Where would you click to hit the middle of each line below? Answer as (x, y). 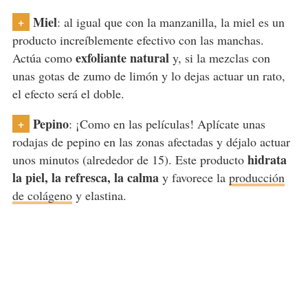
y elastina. (99, 196)
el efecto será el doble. (68, 94)
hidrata (267, 160)
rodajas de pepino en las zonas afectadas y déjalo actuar (151, 142)
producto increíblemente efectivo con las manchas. (138, 40)
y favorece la (194, 178)
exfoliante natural (122, 58)
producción (256, 178)
